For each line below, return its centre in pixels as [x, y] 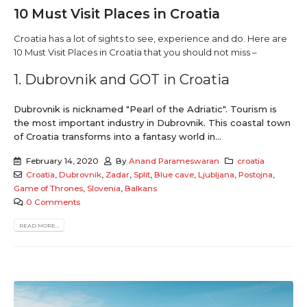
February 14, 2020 [62, 161]
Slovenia [104, 188]
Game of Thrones [48, 188]
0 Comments [53, 202]
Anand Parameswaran [174, 161]
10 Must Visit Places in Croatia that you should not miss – [135, 52]
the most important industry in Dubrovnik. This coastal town [152, 122]
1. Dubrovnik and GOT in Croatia [122, 79]
